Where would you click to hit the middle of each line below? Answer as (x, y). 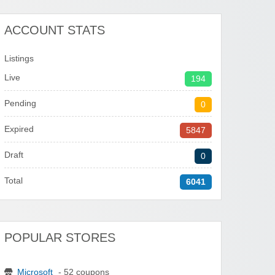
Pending (21, 104)
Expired (19, 130)
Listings (19, 59)
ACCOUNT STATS (55, 30)
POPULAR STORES (60, 238)
